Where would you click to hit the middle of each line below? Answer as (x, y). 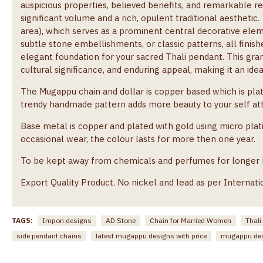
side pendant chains (49, 235)
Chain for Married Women (190, 220)
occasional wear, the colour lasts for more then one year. (138, 139)
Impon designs (67, 220)
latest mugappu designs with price (151, 235)
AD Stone (121, 220)
